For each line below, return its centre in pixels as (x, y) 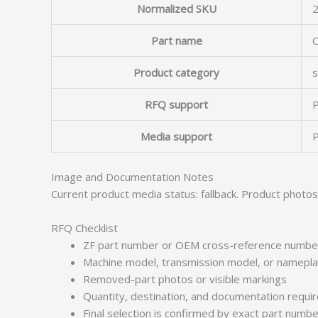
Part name (176, 40)
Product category (176, 72)
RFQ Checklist (84, 228)
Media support (176, 136)
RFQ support (176, 104)
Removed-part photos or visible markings (185, 279)
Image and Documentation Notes (132, 177)
